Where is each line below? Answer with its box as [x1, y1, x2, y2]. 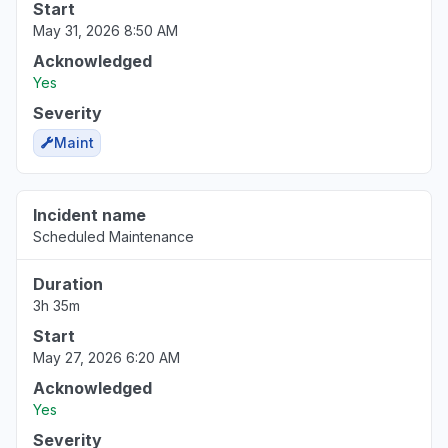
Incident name [33, 205, 146, 225]
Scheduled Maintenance [33, 228, 194, 245]
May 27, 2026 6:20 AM [33, 349, 180, 366]
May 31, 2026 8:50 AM [33, 22, 178, 39]
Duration [33, 274, 103, 294]
